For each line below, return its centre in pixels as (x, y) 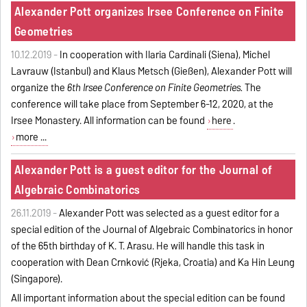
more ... (31, 137)
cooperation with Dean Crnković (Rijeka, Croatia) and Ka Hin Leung (153, 262)
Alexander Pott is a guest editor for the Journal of (143, 169)
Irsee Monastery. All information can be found (109, 120)
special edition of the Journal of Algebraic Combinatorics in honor (152, 229)
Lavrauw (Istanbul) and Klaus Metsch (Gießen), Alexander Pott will (152, 71)
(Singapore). (37, 279)
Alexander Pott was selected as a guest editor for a (170, 213)
